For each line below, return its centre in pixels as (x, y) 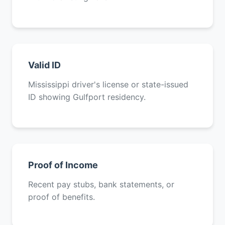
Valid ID (44, 65)
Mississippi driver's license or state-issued (108, 84)
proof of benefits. (62, 197)
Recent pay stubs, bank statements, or (101, 184)
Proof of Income (63, 165)
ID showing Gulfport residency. (87, 97)
